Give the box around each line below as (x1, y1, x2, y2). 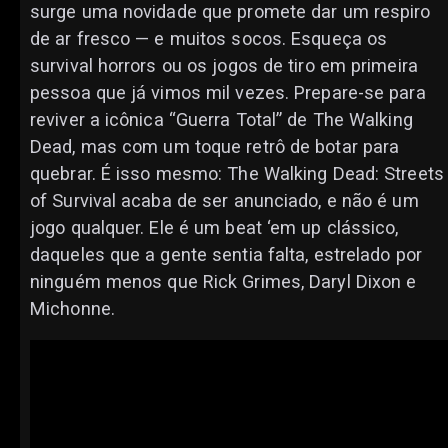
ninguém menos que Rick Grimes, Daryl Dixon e (30, 271, 417, 293)
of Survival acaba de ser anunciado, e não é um (30, 190, 419, 212)
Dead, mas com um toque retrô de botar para (30, 136, 400, 158)
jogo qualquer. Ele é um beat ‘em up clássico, (30, 217, 399, 239)
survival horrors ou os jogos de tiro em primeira (30, 55, 418, 77)
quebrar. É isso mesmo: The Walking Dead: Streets (30, 163, 444, 185)
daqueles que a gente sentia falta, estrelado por (30, 244, 422, 266)
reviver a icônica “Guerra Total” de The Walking (30, 109, 413, 131)
